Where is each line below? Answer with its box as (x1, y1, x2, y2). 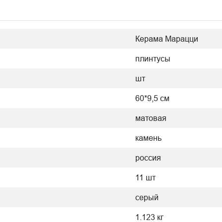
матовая (135, 113, 166, 122)
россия (135, 153, 161, 162)
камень (135, 133, 162, 142)
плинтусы (135, 54, 170, 63)
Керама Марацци (135, 34, 198, 43)
